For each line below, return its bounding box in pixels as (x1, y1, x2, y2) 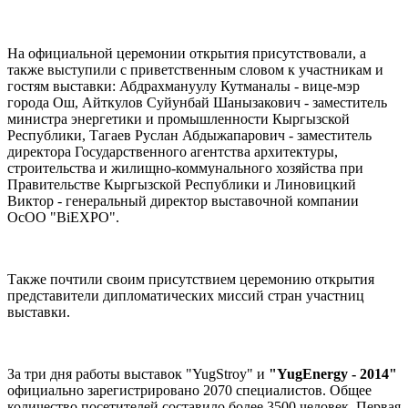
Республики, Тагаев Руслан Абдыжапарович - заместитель (7, 127, 372, 143)
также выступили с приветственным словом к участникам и (7, 61, 383, 77)
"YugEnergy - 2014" (269, 365, 397, 382)
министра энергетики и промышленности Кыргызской (7, 110, 350, 127)
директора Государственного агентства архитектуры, (7, 143, 338, 159)
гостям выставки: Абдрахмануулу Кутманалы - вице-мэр (7, 77, 360, 94)
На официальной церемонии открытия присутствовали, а (7, 45, 366, 61)
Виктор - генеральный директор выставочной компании (7, 192, 359, 209)
